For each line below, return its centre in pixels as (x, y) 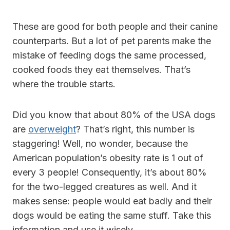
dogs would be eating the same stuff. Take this (112, 215)
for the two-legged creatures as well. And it (104, 186)
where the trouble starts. (64, 84)
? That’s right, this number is (135, 129)
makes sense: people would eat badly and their (112, 201)
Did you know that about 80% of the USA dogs (114, 114)
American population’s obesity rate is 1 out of (108, 158)
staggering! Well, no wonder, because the (100, 143)
